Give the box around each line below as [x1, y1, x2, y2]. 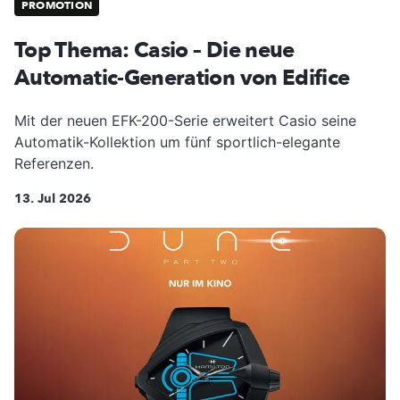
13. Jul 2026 [14, 190, 91, 208]
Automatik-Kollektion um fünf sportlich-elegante [14, 133, 340, 152]
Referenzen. [14, 154, 94, 173]
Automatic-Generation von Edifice [14, 63, 350, 94]
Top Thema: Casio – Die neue [14, 36, 295, 66]
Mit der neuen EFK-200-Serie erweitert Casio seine [14, 112, 356, 130]
